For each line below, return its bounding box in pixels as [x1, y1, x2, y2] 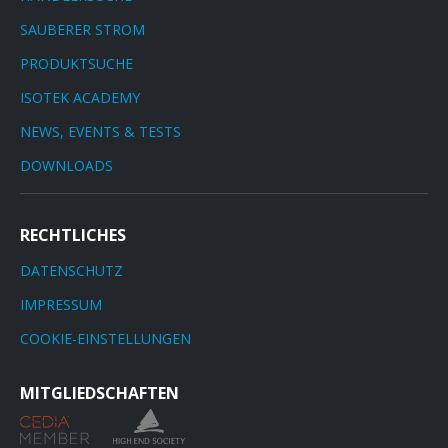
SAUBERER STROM [20, 20, 145, 40]
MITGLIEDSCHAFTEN [20, 382, 179, 405]
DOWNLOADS [20, 156, 113, 176]
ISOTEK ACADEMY [20, 88, 140, 108]
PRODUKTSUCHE [20, 54, 133, 74]
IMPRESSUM [20, 295, 102, 315]
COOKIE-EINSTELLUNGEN [20, 329, 191, 349]
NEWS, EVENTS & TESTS [20, 122, 181, 142]
